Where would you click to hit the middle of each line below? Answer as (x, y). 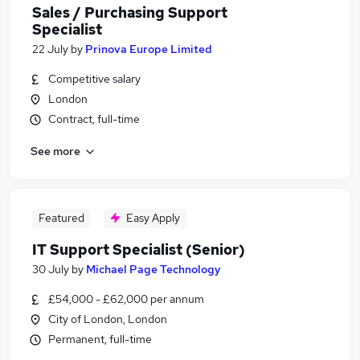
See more (55, 151)
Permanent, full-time (100, 339)
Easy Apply (153, 218)
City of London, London (108, 319)
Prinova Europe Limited (149, 49)
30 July (51, 269)
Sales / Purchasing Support (130, 12)
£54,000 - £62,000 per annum (126, 299)
